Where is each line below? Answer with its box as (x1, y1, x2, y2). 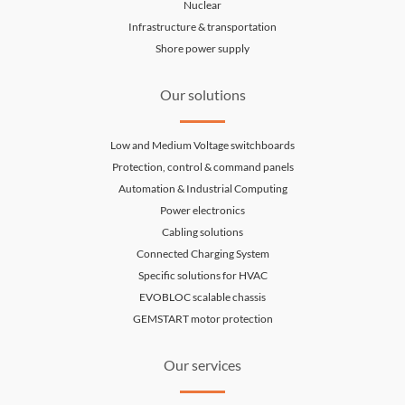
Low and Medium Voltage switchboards (110, 138, 295, 153)
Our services (164, 356, 241, 374)
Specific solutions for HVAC (137, 268, 268, 283)
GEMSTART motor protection (132, 312, 273, 326)
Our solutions (159, 86, 246, 104)
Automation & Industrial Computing (118, 182, 287, 196)
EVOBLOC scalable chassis (139, 290, 266, 305)
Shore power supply (155, 42, 250, 56)
